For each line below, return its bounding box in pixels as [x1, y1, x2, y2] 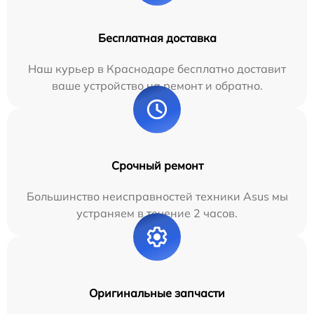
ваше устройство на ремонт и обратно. [51, 78, 263, 93]
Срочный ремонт [111, 158, 203, 173]
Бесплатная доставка [97, 31, 217, 46]
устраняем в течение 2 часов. [76, 206, 238, 221]
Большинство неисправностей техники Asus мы [26, 189, 288, 204]
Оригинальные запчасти [89, 286, 225, 301]
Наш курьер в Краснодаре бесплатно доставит [28, 62, 286, 76]
